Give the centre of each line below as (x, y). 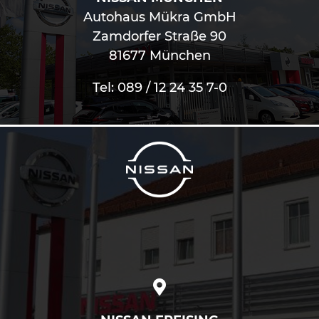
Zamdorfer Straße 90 (159, 37)
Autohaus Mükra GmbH (159, 17)
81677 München (159, 56)
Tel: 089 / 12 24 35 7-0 (159, 88)
